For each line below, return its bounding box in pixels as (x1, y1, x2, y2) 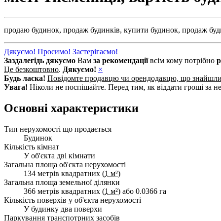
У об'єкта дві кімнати (24, 151, 95, 160)
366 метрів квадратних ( (24, 186, 105, 195)
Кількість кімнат (4, 142, 59, 151)
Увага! (4, 82, 28, 91)
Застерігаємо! (73, 47, 118, 56)
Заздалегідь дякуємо (4, 56, 75, 65)
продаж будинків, (63, 25, 122, 34)
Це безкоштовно (4, 65, 59, 74)
